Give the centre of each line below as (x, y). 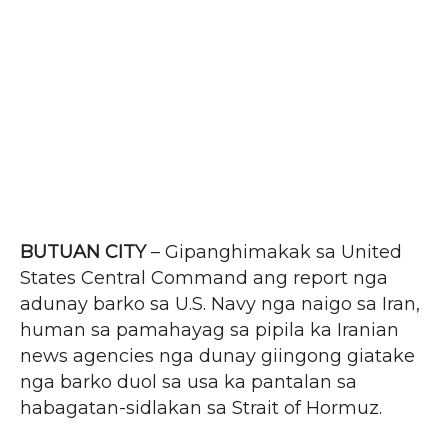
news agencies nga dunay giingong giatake (217, 355)
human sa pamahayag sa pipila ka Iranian (209, 329)
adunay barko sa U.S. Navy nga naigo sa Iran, (220, 303)
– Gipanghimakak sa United (274, 251)
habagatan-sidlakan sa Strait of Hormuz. (201, 407)
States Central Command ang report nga (204, 277)
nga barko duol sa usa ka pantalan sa (188, 381)
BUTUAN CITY (83, 251)
